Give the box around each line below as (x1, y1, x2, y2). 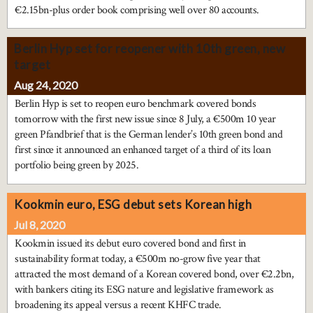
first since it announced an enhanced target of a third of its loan (15, 143, 270, 158)
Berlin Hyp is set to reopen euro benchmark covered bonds (15, 96, 256, 112)
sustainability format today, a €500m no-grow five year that (15, 251, 261, 266)
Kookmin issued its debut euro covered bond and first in (15, 235, 246, 251)
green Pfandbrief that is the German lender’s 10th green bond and (15, 127, 282, 143)
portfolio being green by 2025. (15, 158, 138, 173)
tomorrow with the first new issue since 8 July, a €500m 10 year (15, 112, 276, 127)
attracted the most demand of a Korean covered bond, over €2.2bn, (15, 266, 293, 282)
